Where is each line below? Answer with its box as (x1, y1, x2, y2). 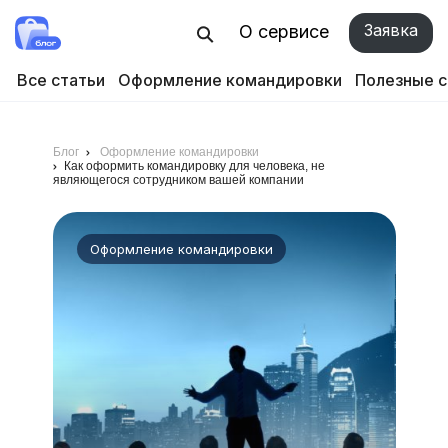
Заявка (364, 20, 418, 40)
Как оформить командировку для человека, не (63, 159, 325, 173)
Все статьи (17, 70, 105, 90)
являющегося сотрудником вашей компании (52, 173, 304, 187)
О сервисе (239, 21, 329, 42)
